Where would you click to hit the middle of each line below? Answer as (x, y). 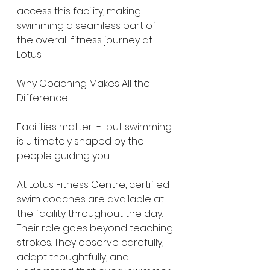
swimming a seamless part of (88, 26)
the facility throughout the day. (91, 214)
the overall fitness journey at (86, 40)
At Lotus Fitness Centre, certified (94, 185)
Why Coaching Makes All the (85, 83)
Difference (42, 98)
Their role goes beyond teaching (96, 228)
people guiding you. (64, 156)
